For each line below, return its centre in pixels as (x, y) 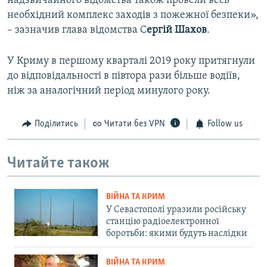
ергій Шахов (177, 30)
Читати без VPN (135, 124)
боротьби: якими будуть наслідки (177, 234)
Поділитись (56, 124)
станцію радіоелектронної (163, 222)
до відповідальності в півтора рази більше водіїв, (124, 76)
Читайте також (58, 163)
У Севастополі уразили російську (176, 210)
